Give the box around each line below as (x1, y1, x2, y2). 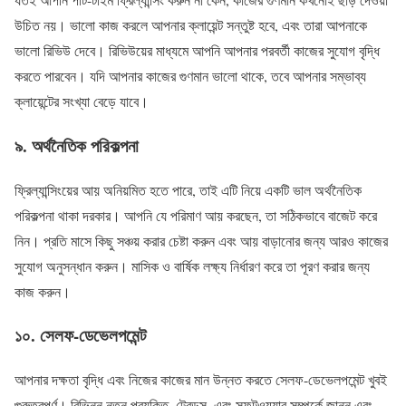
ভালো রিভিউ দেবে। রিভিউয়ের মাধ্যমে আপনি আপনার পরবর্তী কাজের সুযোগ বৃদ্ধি (14, 41, 380, 61)
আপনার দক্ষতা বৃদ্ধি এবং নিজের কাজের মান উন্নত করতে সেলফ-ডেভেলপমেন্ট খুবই (14, 370, 387, 390)
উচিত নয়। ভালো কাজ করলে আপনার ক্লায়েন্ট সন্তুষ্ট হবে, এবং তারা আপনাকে (14, 15, 367, 35)
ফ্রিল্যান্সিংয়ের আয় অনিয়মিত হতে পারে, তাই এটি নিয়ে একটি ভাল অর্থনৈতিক (14, 179, 362, 199)
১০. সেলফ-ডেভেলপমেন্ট (14, 323, 147, 348)
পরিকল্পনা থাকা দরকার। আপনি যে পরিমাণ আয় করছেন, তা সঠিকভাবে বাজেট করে (14, 205, 377, 225)
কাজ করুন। (14, 281, 71, 301)
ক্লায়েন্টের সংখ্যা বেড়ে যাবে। (14, 92, 149, 111)
